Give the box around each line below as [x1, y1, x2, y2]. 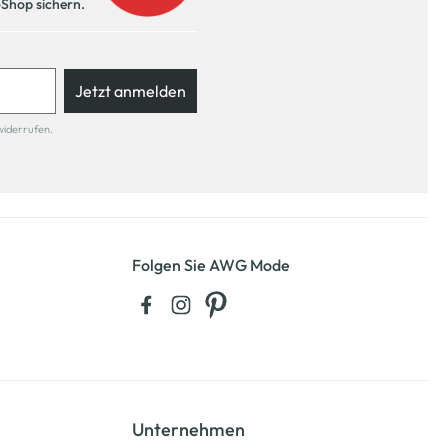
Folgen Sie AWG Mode [132, 254, 290, 275]
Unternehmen [132, 418, 245, 442]
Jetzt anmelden [75, 80, 187, 101]
